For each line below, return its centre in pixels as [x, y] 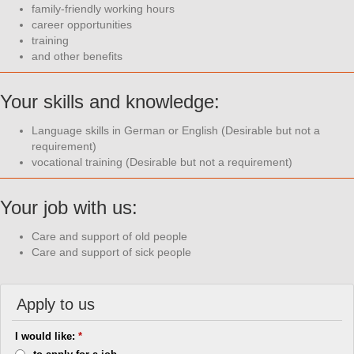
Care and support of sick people [111, 252]
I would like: [47, 337]
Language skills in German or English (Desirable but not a [176, 131]
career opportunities [82, 25]
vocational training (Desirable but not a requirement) [162, 162]
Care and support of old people [109, 237]
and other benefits [77, 56]
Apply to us [56, 305]
